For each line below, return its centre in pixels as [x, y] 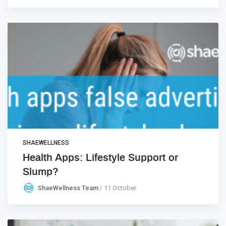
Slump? [41, 172]
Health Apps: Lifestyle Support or [100, 158]
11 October [120, 188]
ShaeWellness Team [68, 188]
